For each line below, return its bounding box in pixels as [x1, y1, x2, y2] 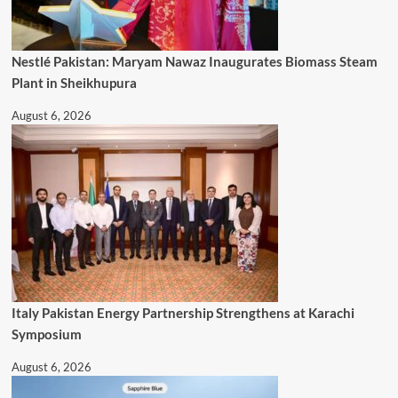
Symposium [11, 325, 82, 342]
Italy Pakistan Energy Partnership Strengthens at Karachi [11, 304, 354, 321]
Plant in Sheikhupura [11, 74, 137, 91]
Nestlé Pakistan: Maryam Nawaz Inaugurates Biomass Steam [11, 52, 378, 69]
